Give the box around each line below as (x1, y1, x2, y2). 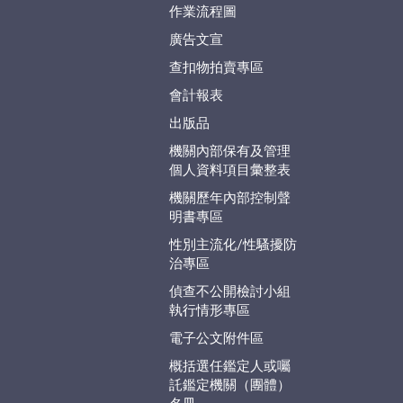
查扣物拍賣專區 (168, 61, 264, 76)
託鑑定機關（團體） (168, 379, 291, 393)
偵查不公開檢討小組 (168, 285, 291, 300)
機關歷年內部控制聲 (168, 192, 291, 206)
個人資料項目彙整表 (168, 164, 291, 178)
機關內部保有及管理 (168, 145, 291, 159)
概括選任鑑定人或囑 (168, 360, 291, 374)
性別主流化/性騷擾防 (168, 238, 297, 253)
